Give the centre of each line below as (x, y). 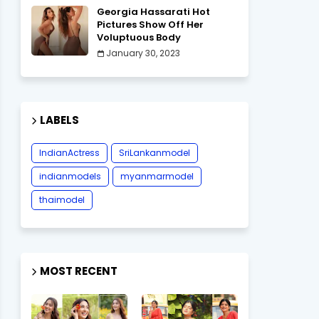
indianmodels (70, 176)
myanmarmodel (157, 176)
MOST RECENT (78, 271)
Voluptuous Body (138, 37)
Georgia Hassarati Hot (153, 12)
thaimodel (62, 200)
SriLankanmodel (154, 153)
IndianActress (69, 153)
